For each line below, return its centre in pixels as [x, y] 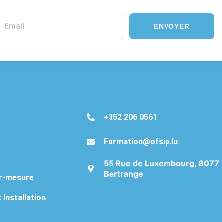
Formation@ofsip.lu [140, 142]
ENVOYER [171, 26]
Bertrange [123, 174]
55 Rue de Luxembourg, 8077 [161, 163]
